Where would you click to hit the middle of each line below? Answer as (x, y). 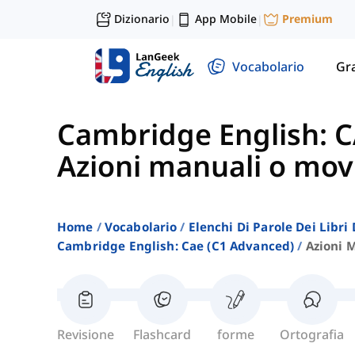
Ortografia (312, 335)
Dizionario (142, 19)
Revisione (86, 335)
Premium (307, 19)
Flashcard (162, 335)
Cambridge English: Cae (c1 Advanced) (176, 246)
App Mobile (226, 19)
